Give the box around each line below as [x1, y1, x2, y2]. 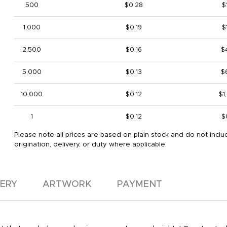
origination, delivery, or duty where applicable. [14, 141, 167, 148]
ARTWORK [43, 180, 92, 189]
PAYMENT [117, 180, 162, 189]
